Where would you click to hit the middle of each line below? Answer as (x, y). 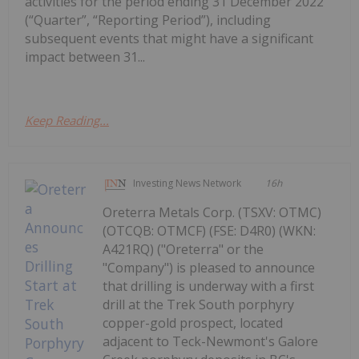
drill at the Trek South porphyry (199, 305)
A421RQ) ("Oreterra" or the (184, 250)
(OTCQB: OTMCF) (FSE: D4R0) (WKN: (210, 231)
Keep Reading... (67, 121)
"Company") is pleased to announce (209, 268)
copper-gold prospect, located (193, 323)
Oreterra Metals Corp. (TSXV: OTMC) (212, 213)
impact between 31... (85, 57)
